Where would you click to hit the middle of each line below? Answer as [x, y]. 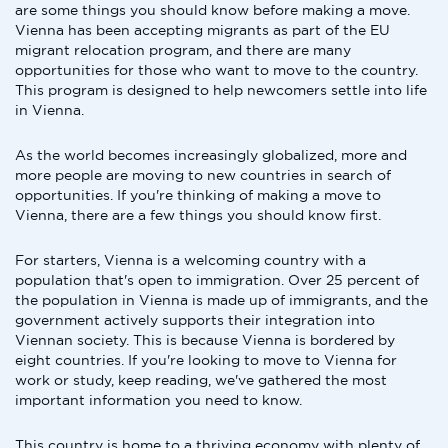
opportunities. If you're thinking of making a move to [198, 195]
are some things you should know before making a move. [212, 10]
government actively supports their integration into [195, 320]
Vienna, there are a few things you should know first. [198, 215]
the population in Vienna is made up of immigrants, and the [221, 300]
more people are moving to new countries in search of [203, 175]
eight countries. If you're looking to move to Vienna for [206, 360]
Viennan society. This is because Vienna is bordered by [205, 340]
